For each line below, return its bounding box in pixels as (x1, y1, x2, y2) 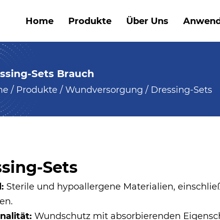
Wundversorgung (65, 84, 143, 95)
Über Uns (126, 15, 168, 27)
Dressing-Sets (150, 84, 212, 95)
